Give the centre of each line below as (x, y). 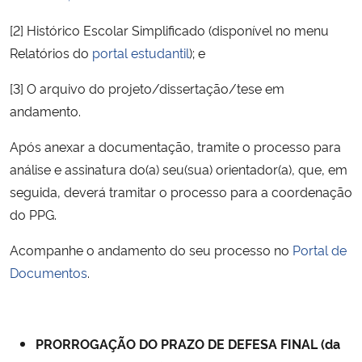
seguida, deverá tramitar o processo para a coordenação (181, 191)
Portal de (320, 249)
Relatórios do (51, 52)
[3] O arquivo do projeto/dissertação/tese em (147, 88)
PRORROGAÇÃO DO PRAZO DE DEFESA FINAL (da (188, 343)
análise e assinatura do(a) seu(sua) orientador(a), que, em (179, 168)
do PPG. (33, 214)
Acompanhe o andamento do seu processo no (151, 249)
